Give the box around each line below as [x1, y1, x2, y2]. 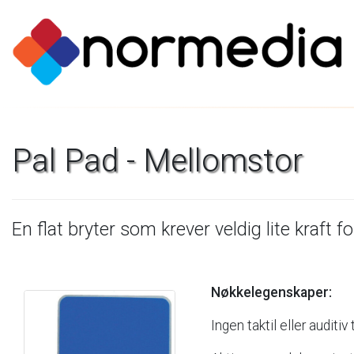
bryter [68, 218, 115, 240]
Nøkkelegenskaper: [211, 284, 332, 300]
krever [161, 218, 210, 240]
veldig [215, 218, 262, 240]
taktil [247, 318, 277, 333]
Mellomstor [143, 142, 303, 179]
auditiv [309, 318, 348, 333]
